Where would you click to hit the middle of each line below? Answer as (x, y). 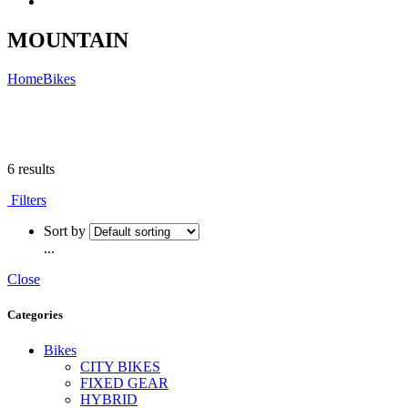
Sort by (65, 230)
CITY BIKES (120, 367)
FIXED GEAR (124, 383)
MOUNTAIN (68, 40)
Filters (27, 199)
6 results (31, 168)
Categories (35, 315)
